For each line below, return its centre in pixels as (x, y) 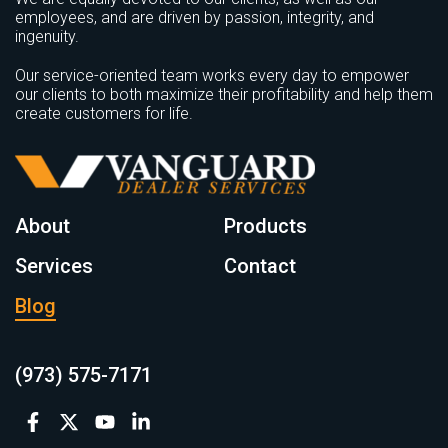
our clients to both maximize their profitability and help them (224, 94)
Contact (260, 265)
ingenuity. (47, 36)
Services (54, 265)
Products (265, 225)
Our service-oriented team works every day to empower (212, 75)
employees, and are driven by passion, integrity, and (194, 17)
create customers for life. (104, 113)
